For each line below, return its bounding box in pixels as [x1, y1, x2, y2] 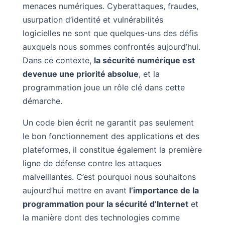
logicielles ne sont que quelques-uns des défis [22, 28, 198, 38]
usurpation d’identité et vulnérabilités [22, 14, 163, 25]
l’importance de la [129, 185, 199, 195]
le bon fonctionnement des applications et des [22, 131, 199, 141]
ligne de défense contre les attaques [22, 158, 161, 168]
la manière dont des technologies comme [22, 212, 180, 222]
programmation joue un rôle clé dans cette [22, 82, 185, 92]
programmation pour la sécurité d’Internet [22, 198, 188, 209]
